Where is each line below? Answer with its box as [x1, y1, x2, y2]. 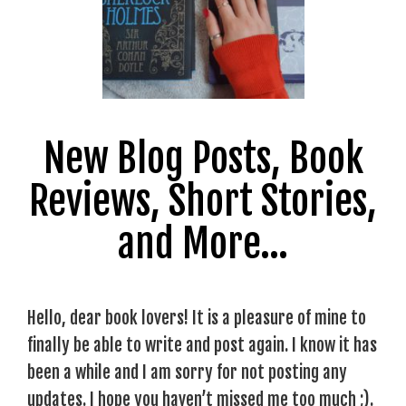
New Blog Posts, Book [43, 133, 363, 183]
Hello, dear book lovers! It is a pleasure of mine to [27, 306, 366, 329]
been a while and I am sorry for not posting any [27, 361, 347, 383]
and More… [118, 218, 288, 268]
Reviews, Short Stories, [29, 176, 377, 226]
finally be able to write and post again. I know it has [27, 333, 377, 356]
